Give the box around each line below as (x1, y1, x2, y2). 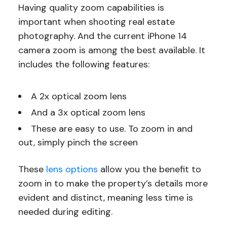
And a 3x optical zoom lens (30, 106, 145, 119)
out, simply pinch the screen (18, 136, 138, 149)
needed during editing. (18, 206, 112, 218)
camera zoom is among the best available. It (18, 44, 205, 57)
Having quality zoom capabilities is (18, 2, 164, 14)
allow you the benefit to (97, 163, 201, 176)
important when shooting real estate (18, 16, 175, 28)
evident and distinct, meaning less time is (18, 192, 193, 204)
